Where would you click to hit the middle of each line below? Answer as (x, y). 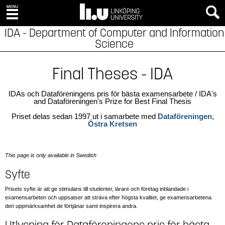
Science (114, 44)
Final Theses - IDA (113, 74)
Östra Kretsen (113, 124)
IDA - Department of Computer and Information (114, 33)
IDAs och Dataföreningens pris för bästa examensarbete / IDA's (113, 94)
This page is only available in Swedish (51, 155)
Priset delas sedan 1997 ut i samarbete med (84, 116)
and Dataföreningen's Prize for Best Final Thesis (113, 101)
